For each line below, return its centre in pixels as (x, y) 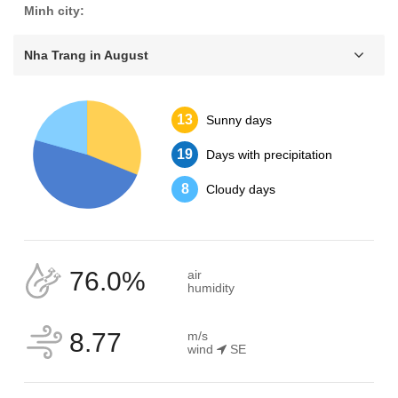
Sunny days (239, 119)
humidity (211, 287)
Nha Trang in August (86, 55)
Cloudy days (241, 189)
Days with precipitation (269, 154)
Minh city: (54, 11)
